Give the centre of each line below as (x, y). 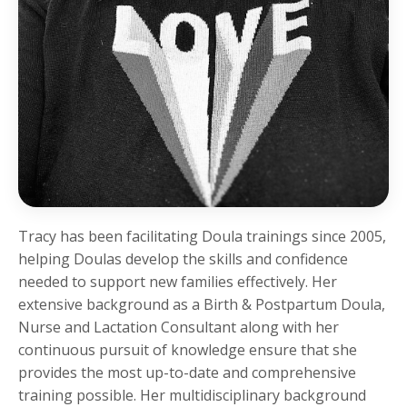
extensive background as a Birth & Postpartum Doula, (202, 305)
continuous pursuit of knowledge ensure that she (188, 350)
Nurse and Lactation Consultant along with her (179, 328)
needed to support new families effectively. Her (178, 282)
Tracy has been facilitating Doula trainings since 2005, (202, 237)
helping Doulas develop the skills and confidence (183, 259)
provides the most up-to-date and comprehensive (187, 373)
